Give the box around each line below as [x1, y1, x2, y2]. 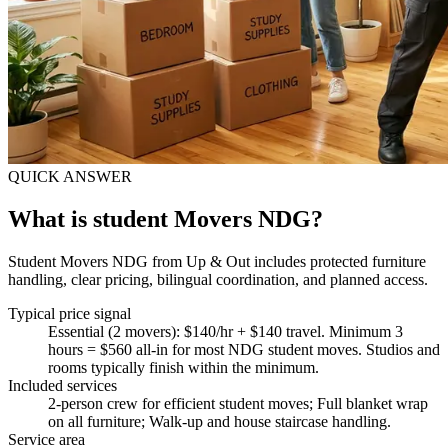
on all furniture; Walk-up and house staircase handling [48, 412, 387, 430]
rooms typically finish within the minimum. [48, 358, 319, 376]
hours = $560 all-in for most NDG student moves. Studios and [48, 340, 440, 358]
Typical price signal [8, 304, 131, 322]
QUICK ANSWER [8, 167, 132, 185]
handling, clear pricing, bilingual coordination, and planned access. [8, 270, 428, 288]
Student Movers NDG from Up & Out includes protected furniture [8, 252, 426, 270]
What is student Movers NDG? [8, 205, 323, 232]
